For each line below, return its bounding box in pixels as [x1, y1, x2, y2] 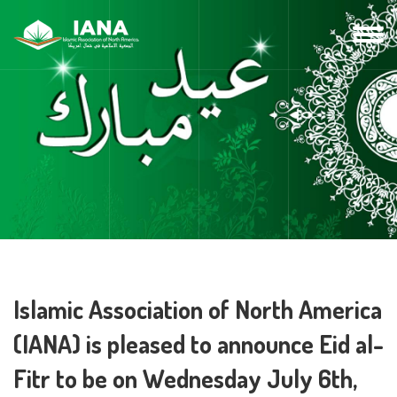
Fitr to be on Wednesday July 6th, [13, 362, 357, 394]
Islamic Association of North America [13, 293, 382, 325]
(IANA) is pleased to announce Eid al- [13, 328, 384, 360]
